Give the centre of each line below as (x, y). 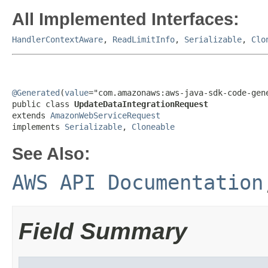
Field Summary (103, 231)
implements (38, 127)
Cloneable (153, 127)
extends (31, 115)
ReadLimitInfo (144, 39)
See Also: (51, 153)
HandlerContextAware (57, 39)
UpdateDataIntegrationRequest (141, 104)
